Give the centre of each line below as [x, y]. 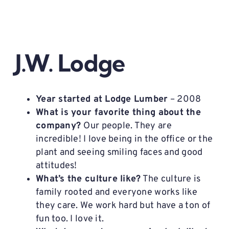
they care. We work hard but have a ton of [123, 205]
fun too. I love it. [70, 219]
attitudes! [56, 166]
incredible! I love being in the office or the [124, 139]
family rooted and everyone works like [117, 192]
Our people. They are [128, 126]
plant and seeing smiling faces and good [119, 152]
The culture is [171, 179]
